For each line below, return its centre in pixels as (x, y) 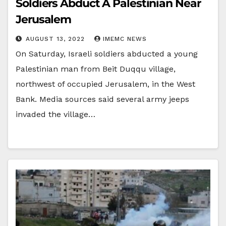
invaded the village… (55, 114)
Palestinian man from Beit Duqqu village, (96, 69)
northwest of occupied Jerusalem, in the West (105, 84)
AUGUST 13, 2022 (56, 39)
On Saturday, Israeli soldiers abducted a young (107, 53)
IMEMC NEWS (125, 39)
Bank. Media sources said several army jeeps (102, 99)
